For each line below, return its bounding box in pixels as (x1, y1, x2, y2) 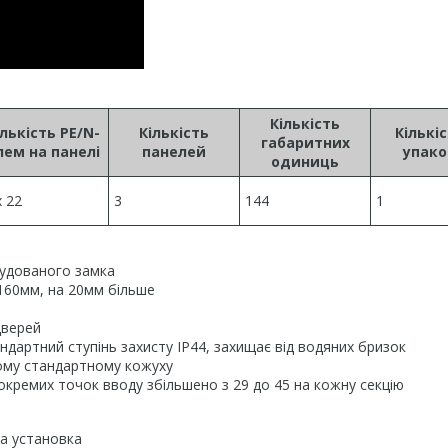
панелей (142, 142, 206, 161)
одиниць (271, 152, 339, 171)
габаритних (260, 133, 350, 152)
